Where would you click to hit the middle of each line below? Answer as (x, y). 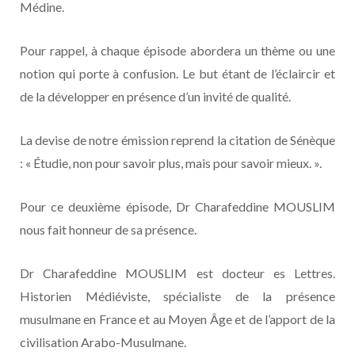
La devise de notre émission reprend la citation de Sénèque (177, 139)
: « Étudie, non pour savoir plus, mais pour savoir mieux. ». (171, 162)
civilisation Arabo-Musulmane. (103, 342)
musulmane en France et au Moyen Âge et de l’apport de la (177, 319)
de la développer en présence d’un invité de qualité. (155, 96)
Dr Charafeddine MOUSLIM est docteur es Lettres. (177, 273)
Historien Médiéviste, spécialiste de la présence (177, 296)
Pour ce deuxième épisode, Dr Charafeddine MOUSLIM (177, 206)
